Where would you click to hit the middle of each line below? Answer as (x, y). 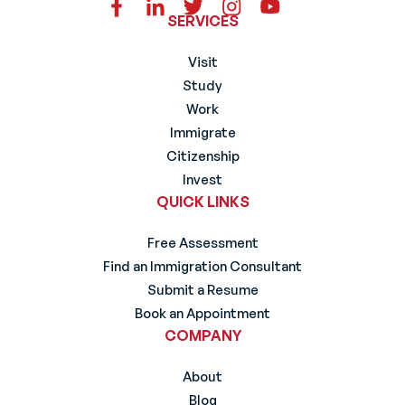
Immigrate (202, 133)
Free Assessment (202, 243)
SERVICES (202, 21)
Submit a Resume (202, 290)
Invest (202, 180)
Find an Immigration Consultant (202, 267)
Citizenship (202, 156)
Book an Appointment (202, 314)
